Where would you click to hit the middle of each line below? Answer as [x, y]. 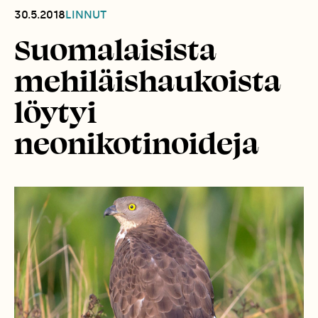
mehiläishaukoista [148, 80]
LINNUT [86, 15]
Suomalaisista [115, 49]
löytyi [55, 111]
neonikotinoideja [137, 143]
